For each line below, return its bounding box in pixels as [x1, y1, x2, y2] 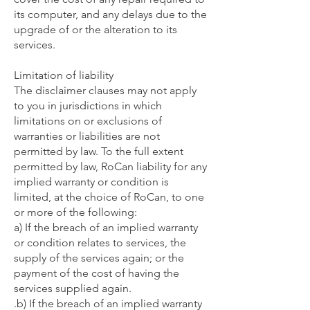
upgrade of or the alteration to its [14, 23, 177, 36]
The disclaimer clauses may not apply [14, 84, 197, 97]
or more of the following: [14, 206, 137, 219]
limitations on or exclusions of [14, 114, 162, 127]
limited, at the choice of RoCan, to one [14, 190, 204, 203]
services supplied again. [14, 282, 131, 295]
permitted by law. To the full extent [14, 145, 183, 158]
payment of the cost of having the [14, 266, 179, 280]
